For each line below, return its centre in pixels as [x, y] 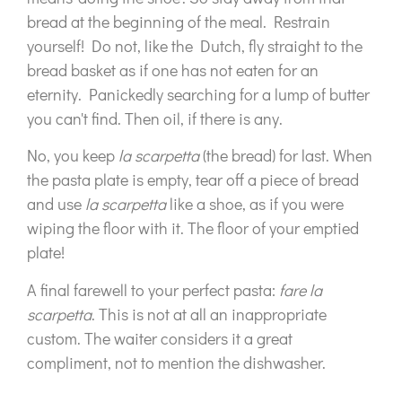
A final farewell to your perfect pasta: [153, 289]
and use [56, 204]
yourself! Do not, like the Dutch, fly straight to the [195, 45]
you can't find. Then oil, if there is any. [155, 118]
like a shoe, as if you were [255, 204]
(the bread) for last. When [286, 156]
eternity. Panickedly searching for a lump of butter [198, 94]
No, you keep [73, 156]
